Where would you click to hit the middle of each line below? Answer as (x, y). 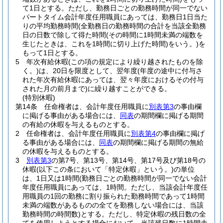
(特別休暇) (39, 98)
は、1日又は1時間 (51, 178)
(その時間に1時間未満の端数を (155, 35)
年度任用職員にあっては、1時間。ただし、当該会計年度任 (115, 187)
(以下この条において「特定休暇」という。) (105, 169)
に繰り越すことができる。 (129, 89)
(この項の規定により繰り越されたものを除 (136, 62)
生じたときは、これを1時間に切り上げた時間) (95, 44)
